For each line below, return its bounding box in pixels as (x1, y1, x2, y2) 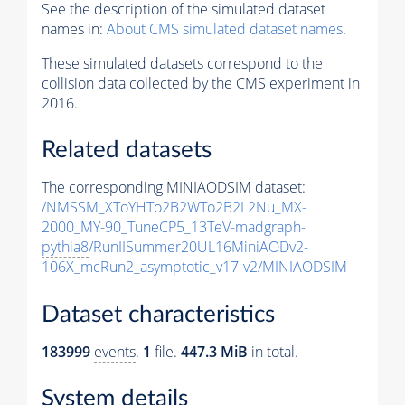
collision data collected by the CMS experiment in (42, 72, 360, 93)
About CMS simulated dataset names (107, 18, 343, 39)
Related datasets (42, 138, 212, 163)
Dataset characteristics (42, 302, 275, 326)
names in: (42, 18, 107, 39)
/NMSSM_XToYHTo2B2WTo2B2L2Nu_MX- (42, 197, 306, 218)
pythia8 (42, 237, 89, 258)
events (94, 341, 136, 362)
